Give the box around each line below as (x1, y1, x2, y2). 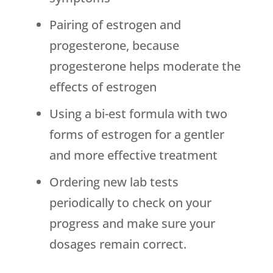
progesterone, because (49, 37, 179, 54)
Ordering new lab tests (49, 174, 179, 191)
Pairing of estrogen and (49, 16, 181, 34)
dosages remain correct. (49, 236, 186, 253)
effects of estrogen (49, 79, 157, 96)
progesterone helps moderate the (49, 58, 241, 75)
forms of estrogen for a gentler (49, 126, 224, 143)
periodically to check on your (49, 194, 211, 211)
